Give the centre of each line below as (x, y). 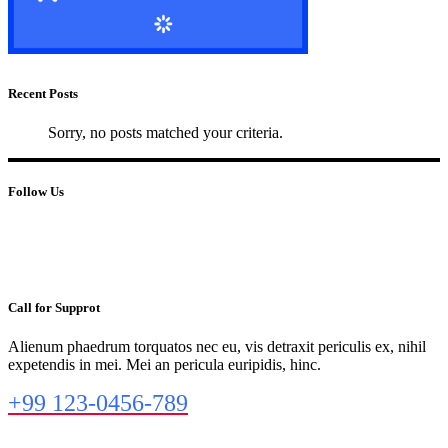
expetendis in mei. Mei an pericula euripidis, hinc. (164, 364)
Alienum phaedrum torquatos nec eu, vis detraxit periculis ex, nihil (217, 346)
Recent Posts (43, 94)
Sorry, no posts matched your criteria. (165, 133)
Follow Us (36, 192)
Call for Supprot (54, 307)
